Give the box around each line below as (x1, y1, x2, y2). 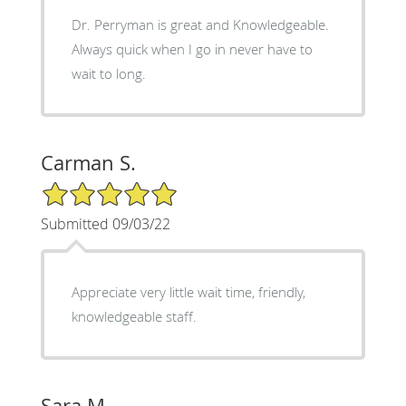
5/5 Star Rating (40, 179, 130, 198)
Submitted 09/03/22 (40, 214, 170, 235)
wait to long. (71, 64, 146, 83)
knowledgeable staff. (71, 307, 197, 326)
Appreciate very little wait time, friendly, (71, 283, 305, 302)
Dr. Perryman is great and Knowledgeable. (71, 15, 329, 34)
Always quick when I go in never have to (71, 40, 313, 59)
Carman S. (40, 150, 136, 177)
